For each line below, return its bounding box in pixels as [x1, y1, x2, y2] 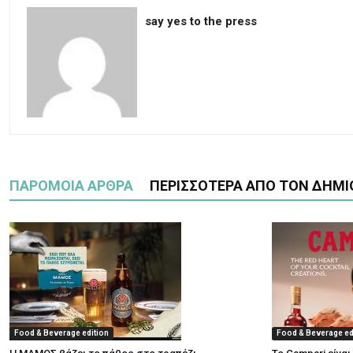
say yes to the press [145, 14, 257, 28]
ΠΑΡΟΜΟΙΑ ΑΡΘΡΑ [9, 177, 133, 194]
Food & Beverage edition [14, 329, 109, 337]
